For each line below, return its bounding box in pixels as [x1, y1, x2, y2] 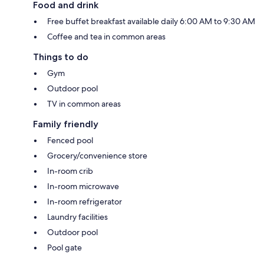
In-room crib [47, 165, 93, 176]
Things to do [33, 51, 88, 62]
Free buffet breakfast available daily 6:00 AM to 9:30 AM [47, 15, 255, 27]
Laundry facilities [47, 211, 108, 222]
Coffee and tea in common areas [47, 31, 166, 42]
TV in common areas [47, 98, 121, 109]
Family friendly [33, 118, 98, 130]
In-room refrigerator [47, 196, 122, 207]
